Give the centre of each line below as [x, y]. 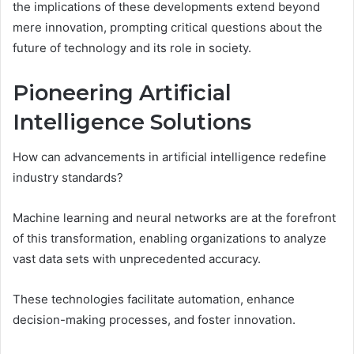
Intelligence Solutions [132, 122]
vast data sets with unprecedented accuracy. [137, 259]
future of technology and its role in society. [132, 47]
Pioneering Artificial [122, 92]
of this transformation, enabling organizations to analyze [169, 239]
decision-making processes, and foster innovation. [154, 320]
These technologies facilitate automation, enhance [154, 299]
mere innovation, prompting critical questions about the [168, 27]
